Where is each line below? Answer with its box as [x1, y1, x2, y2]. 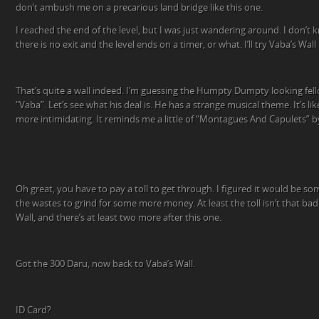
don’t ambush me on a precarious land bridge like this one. [16, 2, 263, 13]
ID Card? [16, 305, 51, 315]
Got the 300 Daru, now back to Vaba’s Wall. [16, 258, 195, 269]
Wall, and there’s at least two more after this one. [16, 212, 221, 223]
